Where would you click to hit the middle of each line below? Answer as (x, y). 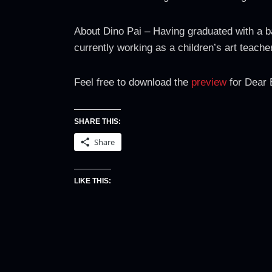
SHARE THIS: (97, 121)
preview (209, 83)
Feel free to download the (133, 83)
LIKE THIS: (93, 181)
